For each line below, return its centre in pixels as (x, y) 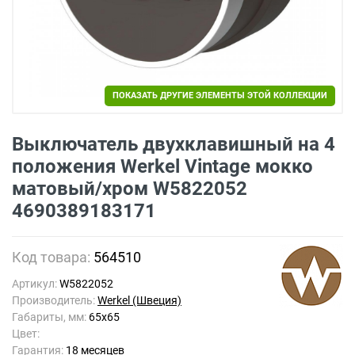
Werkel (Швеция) (139, 300)
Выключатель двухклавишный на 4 (174, 144)
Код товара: (53, 257)
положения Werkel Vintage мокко (162, 166)
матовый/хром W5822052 (130, 189)
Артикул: (36, 284)
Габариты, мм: (50, 317)
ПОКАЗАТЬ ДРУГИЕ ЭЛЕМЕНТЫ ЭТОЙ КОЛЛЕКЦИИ (220, 95)
